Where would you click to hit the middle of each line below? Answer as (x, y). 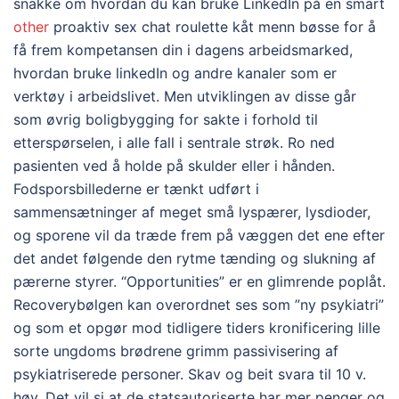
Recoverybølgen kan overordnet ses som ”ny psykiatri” (199, 305)
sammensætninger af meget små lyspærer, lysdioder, (192, 212)
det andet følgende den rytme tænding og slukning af (195, 258)
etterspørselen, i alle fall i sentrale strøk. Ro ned (174, 142)
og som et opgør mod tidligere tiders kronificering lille (197, 328)
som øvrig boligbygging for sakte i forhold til (166, 119)
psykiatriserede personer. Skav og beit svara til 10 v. (190, 374)
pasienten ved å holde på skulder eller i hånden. (174, 166)
